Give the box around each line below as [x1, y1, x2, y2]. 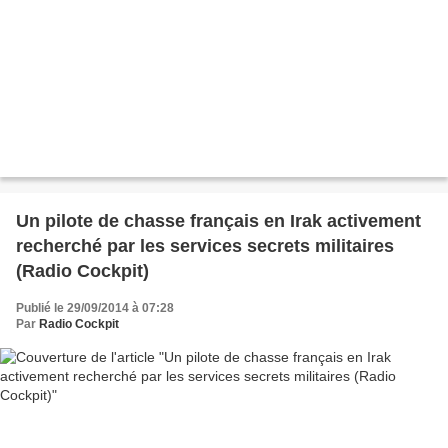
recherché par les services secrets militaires [16, 236, 394, 257]
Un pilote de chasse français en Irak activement [16, 211, 421, 232]
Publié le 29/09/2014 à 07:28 [16, 301, 174, 316]
